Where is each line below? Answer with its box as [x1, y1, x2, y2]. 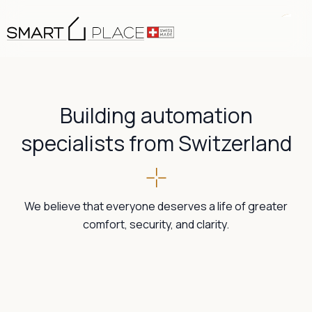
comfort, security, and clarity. [83, 217, 229, 232]
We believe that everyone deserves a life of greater [24, 198, 288, 214]
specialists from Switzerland [20, 129, 292, 157]
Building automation [59, 101, 253, 130]
